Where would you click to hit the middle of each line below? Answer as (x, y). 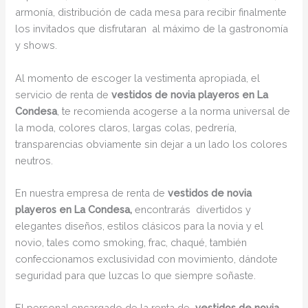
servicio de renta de (64, 94)
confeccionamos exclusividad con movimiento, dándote (147, 258)
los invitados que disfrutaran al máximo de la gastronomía (152, 29)
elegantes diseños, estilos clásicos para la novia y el (140, 225)
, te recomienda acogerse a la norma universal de (174, 111)
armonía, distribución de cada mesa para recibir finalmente (151, 12)
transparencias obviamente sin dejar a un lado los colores (152, 144)
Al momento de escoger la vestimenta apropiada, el (138, 78)
